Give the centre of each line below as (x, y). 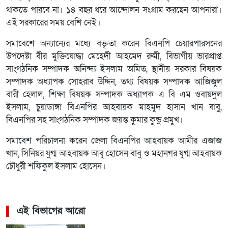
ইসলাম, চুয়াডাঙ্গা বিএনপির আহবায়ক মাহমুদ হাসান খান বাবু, (114, 108)
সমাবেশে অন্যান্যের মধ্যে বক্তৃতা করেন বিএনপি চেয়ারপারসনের (114, 44)
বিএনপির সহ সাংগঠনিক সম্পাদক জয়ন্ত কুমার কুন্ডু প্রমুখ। (95, 120)
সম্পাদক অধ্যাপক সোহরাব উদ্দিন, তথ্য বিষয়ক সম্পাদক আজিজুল (114, 82)
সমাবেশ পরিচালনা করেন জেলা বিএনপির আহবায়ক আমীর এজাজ (114, 141)
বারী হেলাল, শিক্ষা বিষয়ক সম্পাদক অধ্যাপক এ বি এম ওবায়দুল (114, 95)
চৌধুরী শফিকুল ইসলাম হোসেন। (56, 167)
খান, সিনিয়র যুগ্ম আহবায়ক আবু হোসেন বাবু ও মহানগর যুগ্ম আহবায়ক (114, 154)
